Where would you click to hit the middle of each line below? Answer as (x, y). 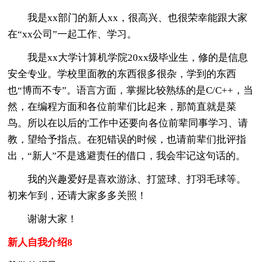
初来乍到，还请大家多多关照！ (77, 195)
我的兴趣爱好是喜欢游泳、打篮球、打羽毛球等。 (127, 179)
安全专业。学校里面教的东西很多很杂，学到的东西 (122, 74)
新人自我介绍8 (40, 242)
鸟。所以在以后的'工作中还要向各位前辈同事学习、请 (128, 123)
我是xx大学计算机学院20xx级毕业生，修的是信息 (128, 57)
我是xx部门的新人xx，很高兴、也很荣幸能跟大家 (128, 18)
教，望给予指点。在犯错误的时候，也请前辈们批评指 (127, 139)
